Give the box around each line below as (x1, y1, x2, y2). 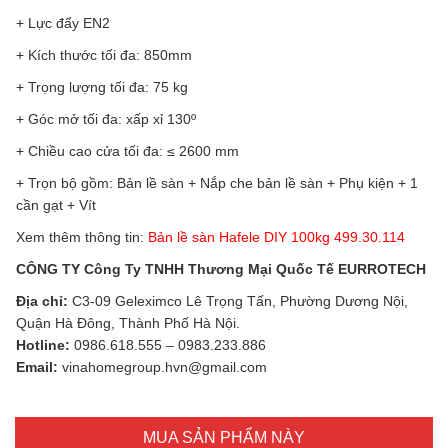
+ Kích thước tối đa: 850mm (16, 47, 192, 64)
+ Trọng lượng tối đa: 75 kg (16, 79, 188, 96)
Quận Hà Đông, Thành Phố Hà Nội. (16, 315, 240, 332)
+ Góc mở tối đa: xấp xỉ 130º (16, 111, 196, 128)
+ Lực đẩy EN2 (16, 15, 110, 32)
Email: (16, 359, 58, 376)
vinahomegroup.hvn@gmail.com (58, 359, 267, 376)
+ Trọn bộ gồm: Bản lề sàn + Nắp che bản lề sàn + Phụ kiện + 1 (16, 175, 418, 192)
